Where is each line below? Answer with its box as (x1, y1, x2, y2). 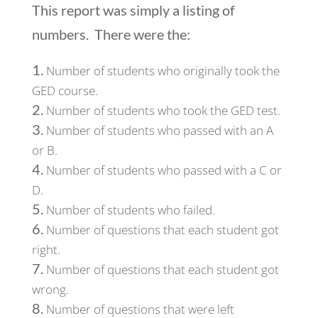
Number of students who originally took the (45, 62, 280, 79)
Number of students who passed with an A (45, 121, 273, 138)
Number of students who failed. (45, 201, 215, 218)
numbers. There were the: (31, 25, 190, 43)
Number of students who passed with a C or (45, 161, 282, 178)
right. (31, 241, 60, 258)
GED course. (31, 82, 98, 99)
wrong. (31, 280, 69, 297)
